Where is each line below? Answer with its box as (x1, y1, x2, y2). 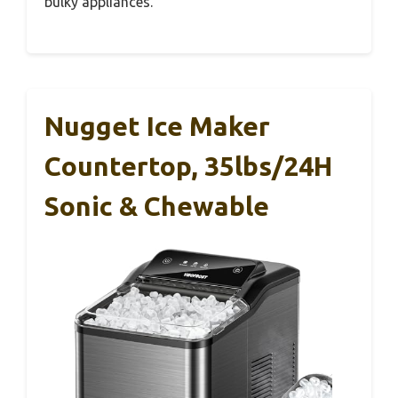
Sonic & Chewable (44, 190, 269, 221)
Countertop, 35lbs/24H (44, 150, 332, 181)
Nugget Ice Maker (44, 110, 270, 141)
